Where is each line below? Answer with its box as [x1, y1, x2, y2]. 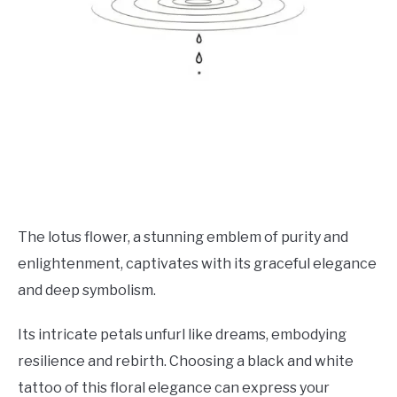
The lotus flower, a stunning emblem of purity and [18, 228, 348, 245]
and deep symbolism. [18, 281, 156, 299]
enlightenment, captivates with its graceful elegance [18, 254, 377, 272]
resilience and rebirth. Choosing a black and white [18, 352, 354, 370]
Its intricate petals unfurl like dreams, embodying [18, 325, 346, 343]
